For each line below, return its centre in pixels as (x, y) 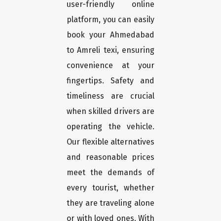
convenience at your (110, 66)
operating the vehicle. (110, 127)
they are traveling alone (110, 203)
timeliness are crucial (110, 96)
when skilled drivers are (110, 111)
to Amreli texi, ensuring (110, 50)
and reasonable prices (110, 157)
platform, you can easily (110, 20)
